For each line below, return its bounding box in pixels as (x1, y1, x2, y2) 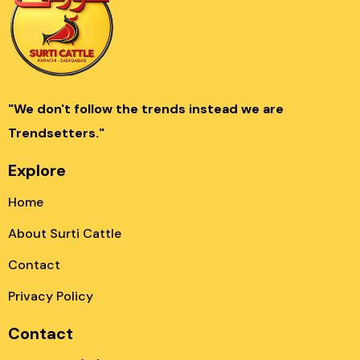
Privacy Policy (8, 288, 93, 305)
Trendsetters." (8, 125, 104, 141)
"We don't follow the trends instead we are (8, 100, 284, 117)
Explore (8, 160, 66, 181)
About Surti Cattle (8, 225, 121, 242)
